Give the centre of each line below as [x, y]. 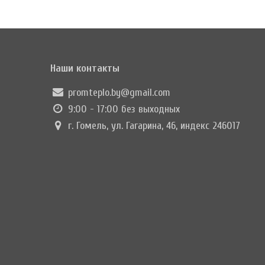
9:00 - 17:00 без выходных [123, 109]
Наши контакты [85, 69]
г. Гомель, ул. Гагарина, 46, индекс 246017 [153, 126]
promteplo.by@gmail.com [119, 93]
